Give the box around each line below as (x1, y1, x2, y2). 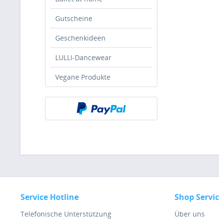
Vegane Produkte (55, 72, 110, 82)
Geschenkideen (55, 33, 106, 43)
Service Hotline (21, 192, 79, 202)
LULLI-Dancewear (55, 53, 111, 62)
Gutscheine (55, 14, 92, 23)
